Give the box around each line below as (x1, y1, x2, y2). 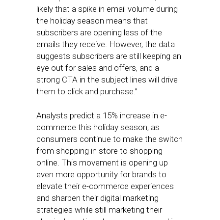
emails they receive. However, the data (36, 39, 175, 49)
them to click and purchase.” (36, 86, 137, 96)
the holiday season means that (36, 16, 148, 26)
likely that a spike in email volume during (36, 4, 178, 14)
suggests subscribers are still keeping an (36, 51, 181, 61)
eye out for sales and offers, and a (36, 63, 159, 73)
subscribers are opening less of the (36, 27, 162, 37)
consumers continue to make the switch (36, 134, 183, 144)
